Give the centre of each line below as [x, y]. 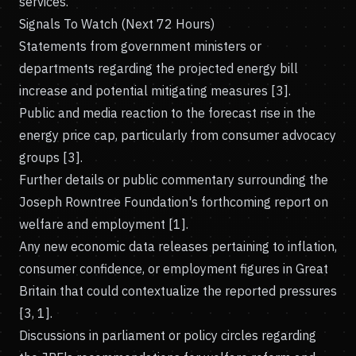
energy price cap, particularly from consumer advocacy [178, 135]
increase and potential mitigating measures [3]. [155, 91]
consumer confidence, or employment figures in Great [174, 269]
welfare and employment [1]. [104, 224]
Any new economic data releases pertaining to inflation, [178, 246]
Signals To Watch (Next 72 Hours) [117, 24]
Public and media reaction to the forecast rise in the [167, 113]
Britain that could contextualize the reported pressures [178, 291]
